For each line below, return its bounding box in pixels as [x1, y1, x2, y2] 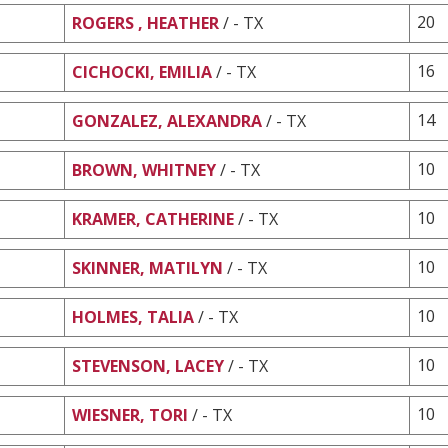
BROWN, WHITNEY [72, 158, 216, 181]
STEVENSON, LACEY [72, 354, 224, 377]
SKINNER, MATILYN [72, 256, 223, 279]
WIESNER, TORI [72, 403, 188, 426]
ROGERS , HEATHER [72, 11, 219, 34]
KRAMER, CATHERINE [72, 207, 234, 230]
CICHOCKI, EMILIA [72, 60, 212, 83]
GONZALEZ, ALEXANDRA [72, 109, 262, 132]
